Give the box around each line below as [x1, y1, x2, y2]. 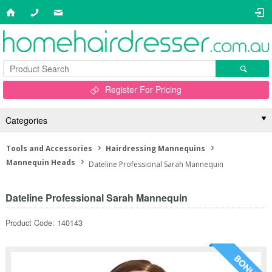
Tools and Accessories [6, 143, 92, 154]
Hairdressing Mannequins [106, 143, 205, 154]
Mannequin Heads [6, 157, 75, 168]
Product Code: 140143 [5, 217, 83, 228]
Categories [5, 114, 47, 126]
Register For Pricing [105, 83, 182, 95]
